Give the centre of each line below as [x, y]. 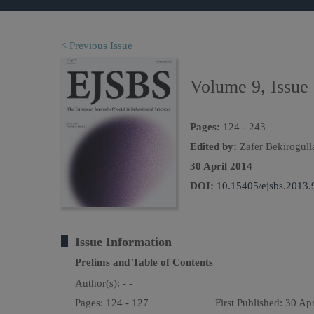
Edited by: [213, 146]
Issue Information [123, 242]
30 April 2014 [221, 166]
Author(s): [99, 283]
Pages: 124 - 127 [112, 303]
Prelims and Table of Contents [144, 262]
